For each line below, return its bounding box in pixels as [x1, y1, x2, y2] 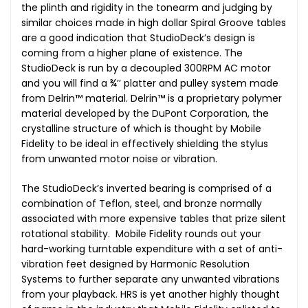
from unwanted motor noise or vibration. [21, 151, 217, 166]
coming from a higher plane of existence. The [21, 45, 243, 60]
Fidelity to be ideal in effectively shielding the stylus [21, 136, 268, 151]
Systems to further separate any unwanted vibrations [21, 272, 280, 286]
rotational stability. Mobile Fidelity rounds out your [21, 226, 261, 241]
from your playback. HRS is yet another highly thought [21, 287, 280, 301]
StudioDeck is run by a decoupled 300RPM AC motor [21, 60, 271, 75]
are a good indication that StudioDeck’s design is [21, 30, 255, 45]
